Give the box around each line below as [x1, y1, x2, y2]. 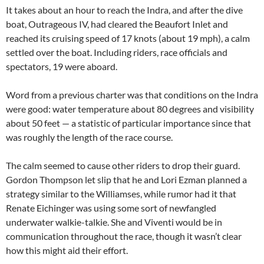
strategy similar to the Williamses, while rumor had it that [6, 188, 236, 199]
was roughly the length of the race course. [6, 131, 173, 143]
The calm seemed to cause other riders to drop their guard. [6, 160, 240, 171]
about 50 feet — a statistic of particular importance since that [6, 117, 251, 128]
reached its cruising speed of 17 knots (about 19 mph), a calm [6, 32, 250, 44]
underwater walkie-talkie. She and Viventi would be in [6, 216, 222, 227]
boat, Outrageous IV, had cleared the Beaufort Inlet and [6, 18, 228, 29]
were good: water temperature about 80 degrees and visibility [6, 103, 254, 114]
